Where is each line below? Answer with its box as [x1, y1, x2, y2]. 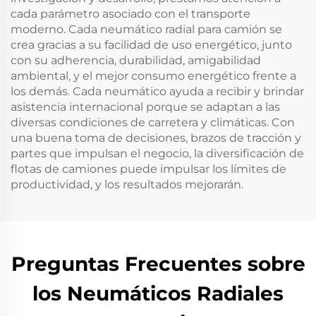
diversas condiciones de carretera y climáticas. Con [11, 116, 295, 129]
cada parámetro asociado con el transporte [11, 7, 250, 20]
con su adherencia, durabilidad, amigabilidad [11, 54, 261, 67]
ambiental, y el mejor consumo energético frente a [11, 69, 296, 83]
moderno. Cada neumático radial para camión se [11, 23, 282, 36]
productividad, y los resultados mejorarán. [11, 178, 243, 191]
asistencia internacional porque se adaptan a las [11, 100, 280, 114]
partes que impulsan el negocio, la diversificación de [11, 147, 304, 160]
